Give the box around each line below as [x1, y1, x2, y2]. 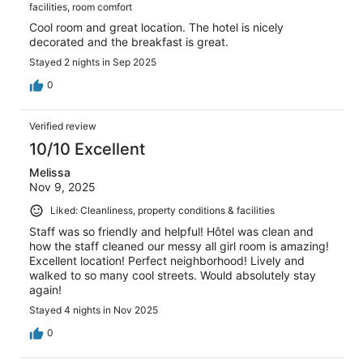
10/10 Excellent [29, 139, 145, 159]
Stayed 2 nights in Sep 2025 [29, 55, 156, 68]
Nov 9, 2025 [29, 179, 96, 194]
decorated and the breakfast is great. [29, 34, 228, 49]
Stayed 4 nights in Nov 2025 [29, 303, 158, 316]
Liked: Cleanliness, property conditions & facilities [50, 203, 275, 216]
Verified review [29, 119, 96, 132]
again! [29, 282, 62, 297]
